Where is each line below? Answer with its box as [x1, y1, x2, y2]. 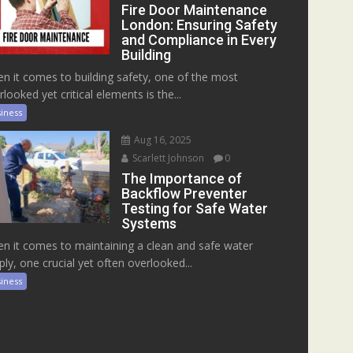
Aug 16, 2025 [132, 133, 192, 147]
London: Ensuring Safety [121, 17, 278, 34]
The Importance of [121, 170, 243, 188]
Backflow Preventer [121, 185, 248, 203]
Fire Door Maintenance [121, 2, 268, 19]
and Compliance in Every [121, 32, 277, 49]
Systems [121, 215, 177, 232]
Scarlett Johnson [130, 151, 205, 165]
